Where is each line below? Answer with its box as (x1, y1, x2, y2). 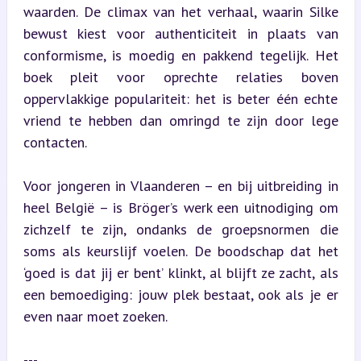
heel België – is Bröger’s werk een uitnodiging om (23, 198, 338, 217)
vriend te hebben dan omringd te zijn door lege (23, 111, 338, 130)
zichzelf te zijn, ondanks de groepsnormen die (23, 220, 338, 239)
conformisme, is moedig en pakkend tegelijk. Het (23, 46, 338, 64)
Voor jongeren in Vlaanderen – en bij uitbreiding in (23, 176, 338, 195)
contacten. (23, 133, 87, 151)
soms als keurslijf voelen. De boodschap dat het (23, 242, 338, 260)
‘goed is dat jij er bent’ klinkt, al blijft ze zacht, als (23, 263, 338, 282)
